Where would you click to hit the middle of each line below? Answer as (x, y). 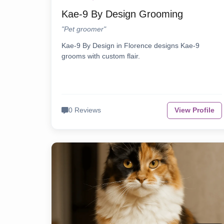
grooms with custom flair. (101, 56)
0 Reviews (85, 110)
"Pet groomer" (84, 29)
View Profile (195, 110)
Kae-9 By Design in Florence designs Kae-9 (130, 46)
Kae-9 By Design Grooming (122, 14)
